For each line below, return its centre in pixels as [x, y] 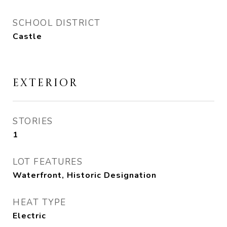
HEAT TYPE [40, 202]
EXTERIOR [45, 83]
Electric [29, 216]
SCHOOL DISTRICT [57, 23]
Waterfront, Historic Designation [85, 175]
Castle [27, 36]
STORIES [33, 121]
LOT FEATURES [48, 162]
